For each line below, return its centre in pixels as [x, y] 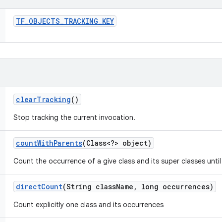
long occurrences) [175, 187]
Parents [68, 143]
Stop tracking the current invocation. [74, 117]
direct [28, 187]
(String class [89, 187]
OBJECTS [44, 21]
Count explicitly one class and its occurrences [88, 205]
